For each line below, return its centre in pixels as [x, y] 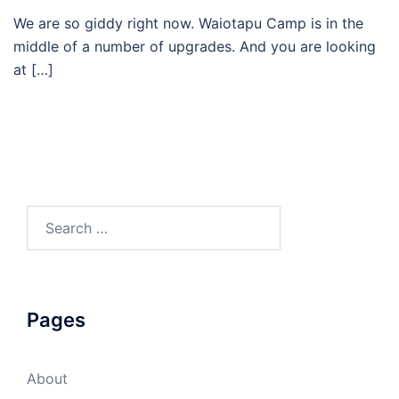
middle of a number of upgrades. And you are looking [195, 46]
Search [50, 217]
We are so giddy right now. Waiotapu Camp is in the [188, 23]
